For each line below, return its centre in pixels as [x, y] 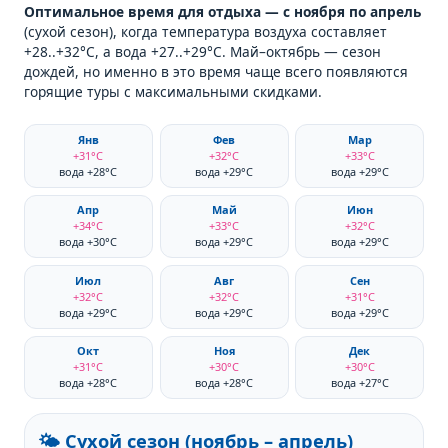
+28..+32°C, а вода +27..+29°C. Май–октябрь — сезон [202, 52]
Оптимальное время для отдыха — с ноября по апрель [222, 12]
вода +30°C [88, 242]
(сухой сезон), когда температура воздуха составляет [205, 32]
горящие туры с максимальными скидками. [172, 92]
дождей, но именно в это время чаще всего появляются [215, 72]
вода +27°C [359, 383]
